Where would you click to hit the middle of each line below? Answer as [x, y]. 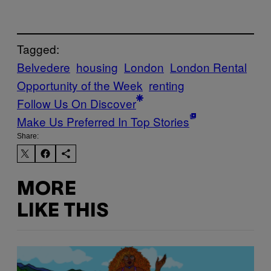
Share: [28, 136]
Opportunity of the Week [80, 85]
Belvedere [44, 67]
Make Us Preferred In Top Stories [103, 121]
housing [97, 67]
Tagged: [38, 49]
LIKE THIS [63, 211]
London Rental [208, 67]
